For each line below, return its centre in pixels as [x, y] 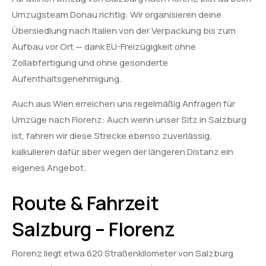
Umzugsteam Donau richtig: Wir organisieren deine [117, 15]
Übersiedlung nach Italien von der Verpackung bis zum [124, 31]
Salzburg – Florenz [93, 229]
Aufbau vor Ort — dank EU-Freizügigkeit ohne [104, 47]
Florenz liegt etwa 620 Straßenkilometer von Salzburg [123, 254]
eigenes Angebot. [49, 167]
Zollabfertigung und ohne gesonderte [90, 63]
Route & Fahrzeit [85, 203]
